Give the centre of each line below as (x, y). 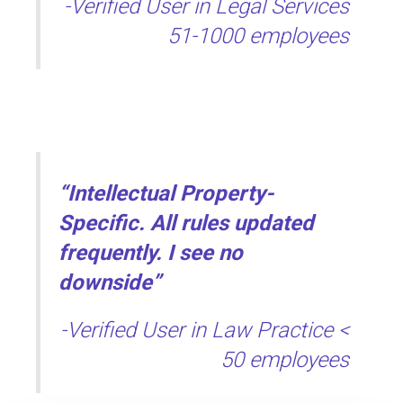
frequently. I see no (151, 253)
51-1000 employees (258, 36)
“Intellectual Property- (166, 194)
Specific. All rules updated (186, 224)
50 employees (285, 360)
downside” (110, 283)
